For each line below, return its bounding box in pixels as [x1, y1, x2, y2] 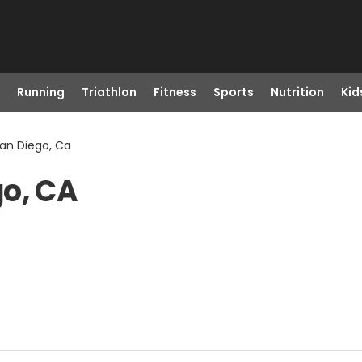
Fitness [153, 84, 196, 100]
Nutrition [270, 84, 324, 100]
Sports [213, 84, 254, 100]
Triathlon [81, 84, 137, 100]
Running [16, 84, 65, 100]
